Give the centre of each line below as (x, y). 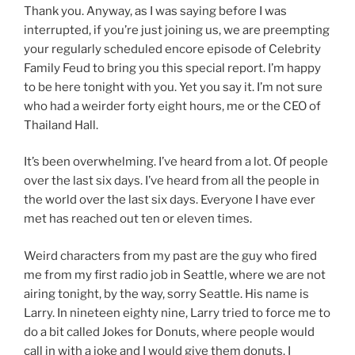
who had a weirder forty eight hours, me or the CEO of (172, 106)
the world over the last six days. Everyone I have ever (170, 200)
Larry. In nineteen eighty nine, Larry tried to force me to (177, 313)
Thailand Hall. (61, 125)
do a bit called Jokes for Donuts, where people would (169, 332)
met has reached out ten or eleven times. (138, 219)
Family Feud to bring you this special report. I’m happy (172, 68)
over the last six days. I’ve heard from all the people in (172, 181)
